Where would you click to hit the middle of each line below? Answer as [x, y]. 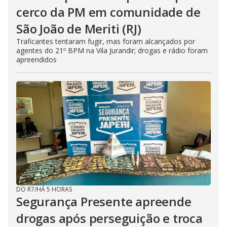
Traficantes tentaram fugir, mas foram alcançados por [106, 41]
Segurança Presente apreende [104, 201]
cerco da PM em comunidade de [108, 12]
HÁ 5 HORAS [54, 189]
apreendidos [36, 59]
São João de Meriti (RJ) [79, 28]
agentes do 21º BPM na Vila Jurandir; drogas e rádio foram [112, 50]
